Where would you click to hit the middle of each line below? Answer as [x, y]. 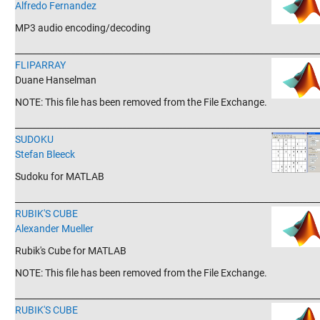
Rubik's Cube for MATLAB [70, 251]
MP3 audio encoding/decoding [82, 28]
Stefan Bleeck [45, 154]
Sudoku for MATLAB [59, 176]
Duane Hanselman [55, 80]
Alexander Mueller [54, 229]
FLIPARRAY [40, 65]
